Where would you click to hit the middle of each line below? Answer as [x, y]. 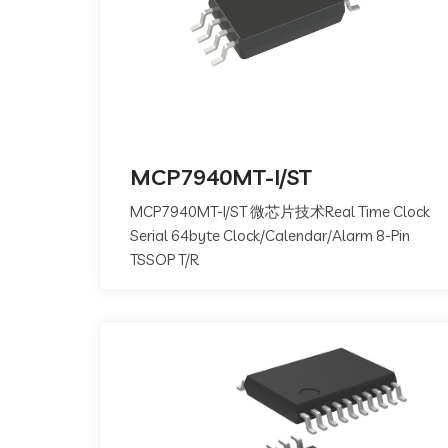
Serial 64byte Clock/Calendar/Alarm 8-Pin [270, 235]
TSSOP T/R [164, 259]
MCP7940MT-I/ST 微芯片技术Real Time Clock [190, 211]
